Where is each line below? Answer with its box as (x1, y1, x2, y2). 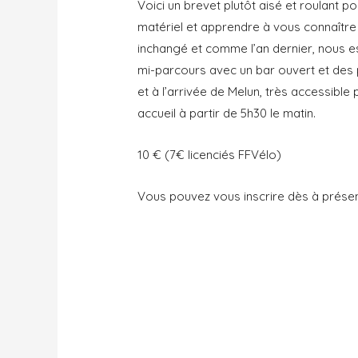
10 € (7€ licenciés (137, 146, 239, 162)
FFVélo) (238, 146, 282, 162)
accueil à (137, 105, 190, 121)
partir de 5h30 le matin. (189, 105, 316, 121)
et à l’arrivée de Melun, (137, 83, 266, 99)
